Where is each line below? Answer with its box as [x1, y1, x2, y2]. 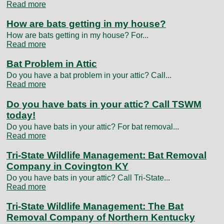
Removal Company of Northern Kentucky [6, 212, 195, 223]
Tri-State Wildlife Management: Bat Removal [6, 149, 206, 160]
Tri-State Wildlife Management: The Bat [6, 201, 183, 212]
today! [6, 109, 35, 120]
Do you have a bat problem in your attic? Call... [6, 71, 171, 80]
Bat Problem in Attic [6, 58, 97, 69]
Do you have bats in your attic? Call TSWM [6, 98, 201, 109]
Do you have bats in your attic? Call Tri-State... [6, 173, 170, 182]
